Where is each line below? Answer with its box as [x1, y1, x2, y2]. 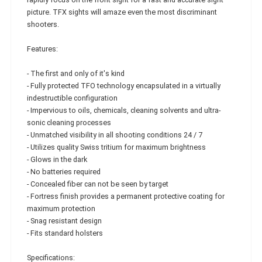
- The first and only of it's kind [27, 68, 125, 78]
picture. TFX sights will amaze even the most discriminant [27, 7, 217, 16]
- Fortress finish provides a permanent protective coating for [27, 191, 225, 201]
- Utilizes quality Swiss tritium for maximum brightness [27, 142, 206, 151]
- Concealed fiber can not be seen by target [27, 179, 168, 188]
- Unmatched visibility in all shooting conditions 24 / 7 [27, 130, 202, 139]
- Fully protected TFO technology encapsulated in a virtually [27, 81, 220, 90]
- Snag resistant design [27, 216, 102, 225]
